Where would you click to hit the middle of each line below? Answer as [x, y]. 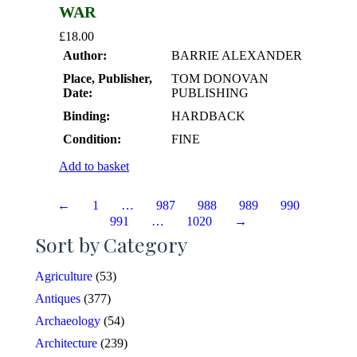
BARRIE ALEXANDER [237, 56]
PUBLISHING [210, 93]
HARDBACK [208, 116]
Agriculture [64, 277]
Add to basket [94, 167]
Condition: [92, 139]
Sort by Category [111, 245]
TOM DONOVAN [220, 79]
